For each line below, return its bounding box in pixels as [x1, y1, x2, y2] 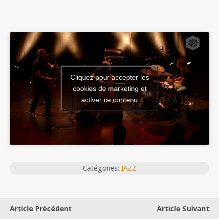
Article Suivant [157, 203, 209, 213]
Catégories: [83, 163, 121, 173]
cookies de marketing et [72, 84, 147, 92]
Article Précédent [10, 203, 72, 213]
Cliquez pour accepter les [70, 73, 149, 81]
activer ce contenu [81, 95, 138, 104]
